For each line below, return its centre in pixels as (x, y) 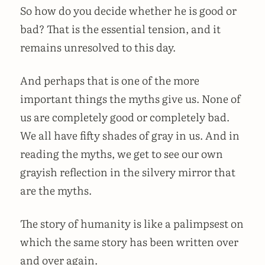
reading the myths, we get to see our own (122, 154)
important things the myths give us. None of (130, 99)
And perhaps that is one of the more (110, 80)
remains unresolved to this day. (98, 47)
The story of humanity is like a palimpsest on (132, 223)
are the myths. (56, 190)
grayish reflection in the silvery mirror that (128, 172)
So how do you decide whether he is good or (128, 11)
